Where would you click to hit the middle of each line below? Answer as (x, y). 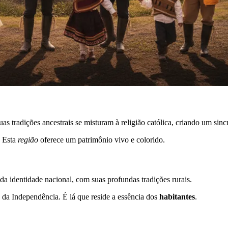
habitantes (177, 196)
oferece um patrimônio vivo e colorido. (102, 140)
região (28, 140)
